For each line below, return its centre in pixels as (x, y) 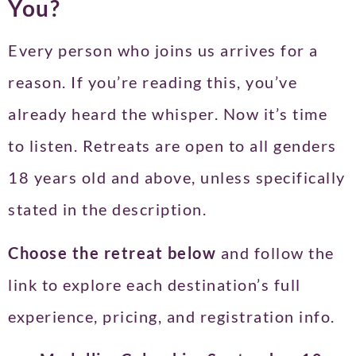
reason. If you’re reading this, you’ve (153, 82)
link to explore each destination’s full (155, 284)
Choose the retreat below (114, 252)
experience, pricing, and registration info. (172, 316)
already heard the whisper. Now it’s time (168, 114)
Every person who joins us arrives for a (163, 50)
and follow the (277, 252)
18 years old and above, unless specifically (177, 178)
